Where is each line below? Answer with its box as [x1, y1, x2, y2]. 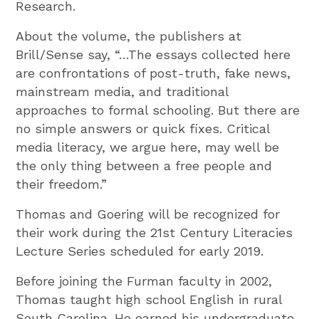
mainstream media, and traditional [16, 83, 229, 99]
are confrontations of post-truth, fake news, [16, 65, 291, 80]
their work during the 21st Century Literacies [16, 224, 293, 240]
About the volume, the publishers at [16, 28, 242, 43]
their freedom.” [16, 176, 108, 192]
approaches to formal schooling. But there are [16, 102, 300, 117]
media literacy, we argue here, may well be [16, 139, 280, 155]
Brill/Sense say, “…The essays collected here [16, 46, 291, 62]
